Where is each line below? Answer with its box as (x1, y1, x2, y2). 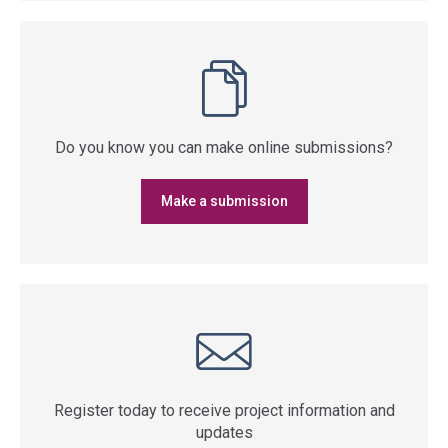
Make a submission (160, 193, 288, 209)
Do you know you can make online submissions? (55, 138, 393, 157)
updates (195, 423, 253, 442)
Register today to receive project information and (53, 401, 395, 420)
